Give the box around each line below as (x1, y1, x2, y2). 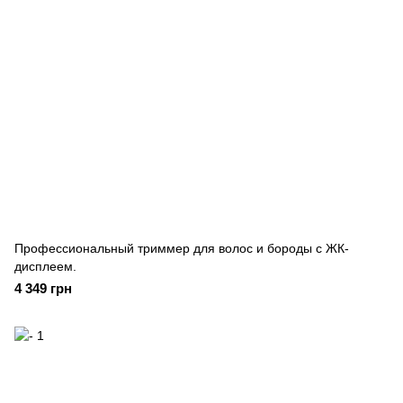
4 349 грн (14, 281, 72, 296)
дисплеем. (14, 259, 76, 273)
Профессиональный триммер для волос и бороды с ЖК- (14, 241, 349, 255)
